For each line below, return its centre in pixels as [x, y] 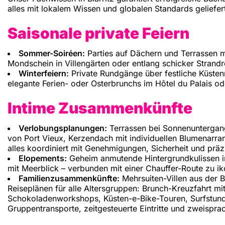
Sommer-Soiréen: [52, 53]
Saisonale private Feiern [98, 33]
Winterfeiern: [44, 74]
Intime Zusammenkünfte [100, 108]
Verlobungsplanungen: [63, 128]
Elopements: [43, 158]
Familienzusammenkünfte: [69, 179]
